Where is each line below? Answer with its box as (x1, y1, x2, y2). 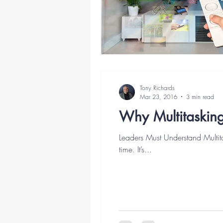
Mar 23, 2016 (140, 92, 177, 101)
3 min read (186, 92, 214, 101)
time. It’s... (119, 143, 152, 155)
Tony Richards (140, 83, 175, 92)
